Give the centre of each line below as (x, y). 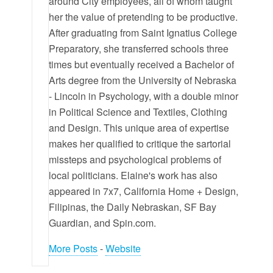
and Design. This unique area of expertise (139, 127)
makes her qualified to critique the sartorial (140, 143)
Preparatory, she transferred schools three (139, 48)
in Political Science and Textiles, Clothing (138, 112)
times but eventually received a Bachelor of (142, 64)
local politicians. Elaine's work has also (133, 175)
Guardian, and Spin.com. (103, 222)
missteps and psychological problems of (135, 159)
